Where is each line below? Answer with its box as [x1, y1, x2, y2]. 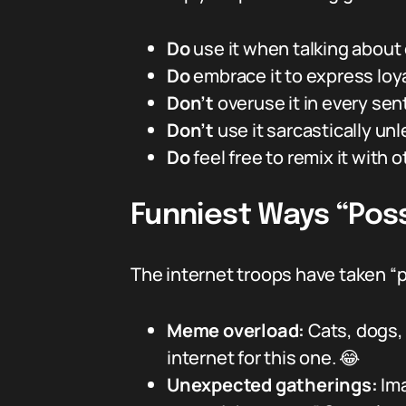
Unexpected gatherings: [167, 372, 378, 397]
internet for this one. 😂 [167, 345, 361, 370]
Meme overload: [167, 318, 305, 343]
